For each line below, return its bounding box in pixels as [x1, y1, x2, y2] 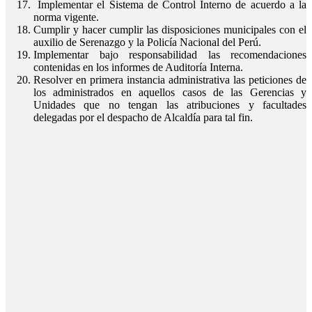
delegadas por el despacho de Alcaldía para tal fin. [33, 111, 253, 124]
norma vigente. [33, 11, 99, 24]
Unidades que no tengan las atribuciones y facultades [33, 99, 306, 111]
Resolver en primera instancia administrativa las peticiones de [33, 74, 306, 86]
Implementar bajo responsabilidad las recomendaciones [33, 49, 306, 61]
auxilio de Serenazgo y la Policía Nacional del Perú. [33, 36, 261, 49]
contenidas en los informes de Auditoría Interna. [33, 61, 243, 74]
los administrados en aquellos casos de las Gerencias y [33, 86, 306, 99]
